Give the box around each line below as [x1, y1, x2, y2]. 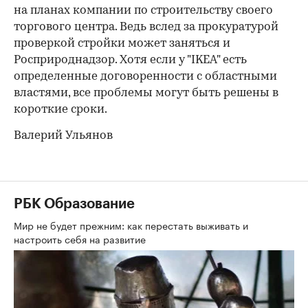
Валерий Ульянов [14, 130, 113, 142]
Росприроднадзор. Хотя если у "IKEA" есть [14, 54, 247, 67]
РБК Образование [14, 197, 135, 212]
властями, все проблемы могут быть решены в [14, 87, 278, 100]
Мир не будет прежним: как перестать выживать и [14, 217, 248, 233]
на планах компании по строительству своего [14, 5, 273, 17]
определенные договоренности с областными [14, 71, 277, 83]
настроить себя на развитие [14, 231, 148, 247]
